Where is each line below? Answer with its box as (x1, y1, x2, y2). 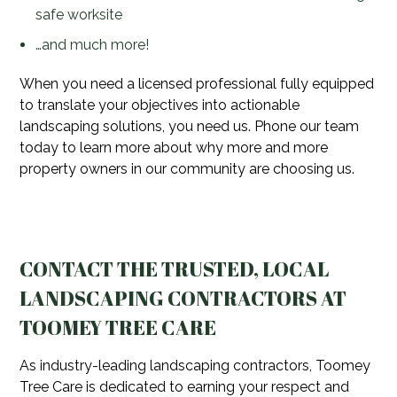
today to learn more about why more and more (19, 139, 329, 157)
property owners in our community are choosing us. (19, 160, 355, 178)
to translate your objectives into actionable (19, 97, 300, 114)
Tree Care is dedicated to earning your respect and (19, 378, 350, 395)
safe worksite (35, 6, 122, 24)
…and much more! (35, 36, 149, 54)
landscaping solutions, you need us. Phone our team (19, 118, 360, 136)
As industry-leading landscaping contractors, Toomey (19, 356, 371, 374)
